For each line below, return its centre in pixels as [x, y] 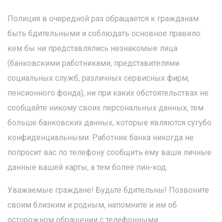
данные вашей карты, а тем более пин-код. [87, 167]
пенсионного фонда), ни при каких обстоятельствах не [108, 93]
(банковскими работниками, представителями [93, 63]
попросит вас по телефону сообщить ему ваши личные [110, 152]
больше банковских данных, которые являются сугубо [110, 123]
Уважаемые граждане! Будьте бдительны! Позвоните [108, 190]
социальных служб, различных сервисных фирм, [98, 78]
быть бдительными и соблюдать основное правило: [105, 33]
